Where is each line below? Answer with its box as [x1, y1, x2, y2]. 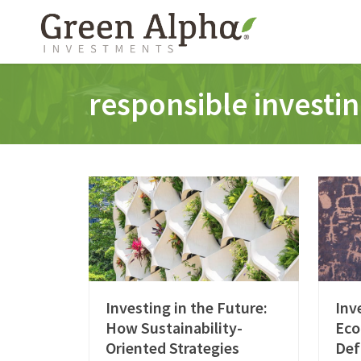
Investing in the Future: [106, 297, 268, 318]
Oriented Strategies [106, 338, 240, 359]
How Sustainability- [106, 317, 243, 338]
